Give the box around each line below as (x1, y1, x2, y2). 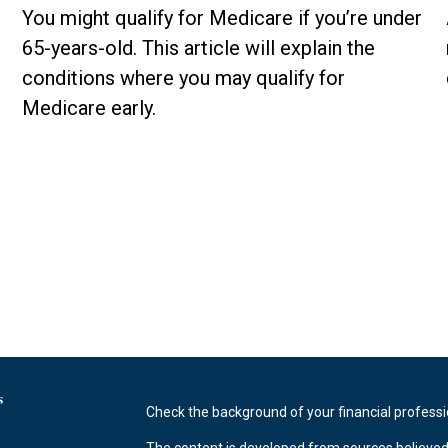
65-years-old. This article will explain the (22, 35, 376, 60)
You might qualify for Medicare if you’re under (22, 5, 423, 30)
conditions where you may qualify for (22, 65, 346, 90)
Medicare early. (22, 95, 157, 120)
